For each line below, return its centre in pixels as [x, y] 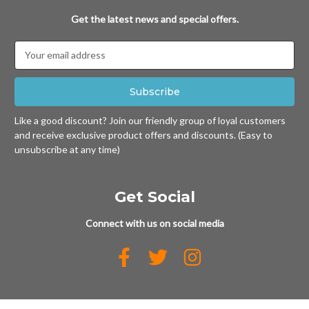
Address [33, 62]
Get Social [154, 197]
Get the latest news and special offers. [154, 19]
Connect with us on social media [154, 223]
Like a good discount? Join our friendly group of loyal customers [150, 121]
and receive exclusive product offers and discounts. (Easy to [143, 135]
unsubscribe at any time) [67, 150]
